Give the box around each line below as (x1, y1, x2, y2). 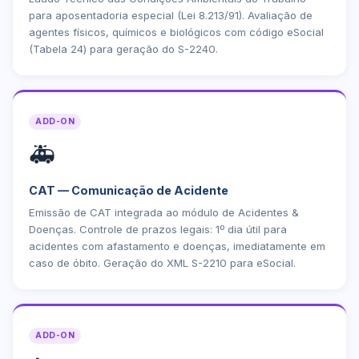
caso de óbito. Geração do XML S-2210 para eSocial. (29, 256, 296, 269)
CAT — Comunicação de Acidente (29, 184, 228, 197)
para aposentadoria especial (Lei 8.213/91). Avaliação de (29, 9, 313, 22)
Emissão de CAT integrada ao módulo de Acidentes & (29, 206, 299, 219)
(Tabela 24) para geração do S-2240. (29, 42, 218, 55)
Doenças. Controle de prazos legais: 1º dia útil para (29, 223, 287, 236)
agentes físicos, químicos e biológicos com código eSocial (29, 26, 324, 38)
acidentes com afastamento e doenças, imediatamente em (29, 240, 325, 252)
